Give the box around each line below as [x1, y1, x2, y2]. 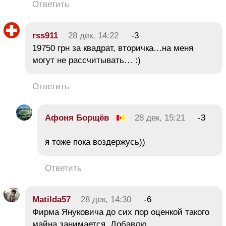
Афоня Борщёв [45, 112, 109, 123]
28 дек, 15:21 [135, 112, 185, 123]
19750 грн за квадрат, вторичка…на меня [32, 43, 193, 53]
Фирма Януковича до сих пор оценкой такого [32, 207, 209, 217]
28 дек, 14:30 [81, 194, 131, 204]
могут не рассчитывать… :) [32, 55, 143, 65]
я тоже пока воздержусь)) [45, 137, 145, 147]
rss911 [32, 30, 58, 40]
